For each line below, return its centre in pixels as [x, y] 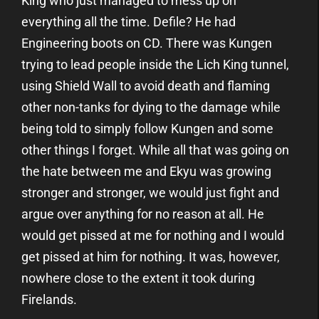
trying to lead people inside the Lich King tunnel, [155, 64]
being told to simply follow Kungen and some [147, 128]
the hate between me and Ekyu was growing [146, 171]
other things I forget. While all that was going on [155, 150]
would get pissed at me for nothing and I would [153, 235]
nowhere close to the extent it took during [138, 278]
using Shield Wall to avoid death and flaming [146, 85]
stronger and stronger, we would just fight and [150, 192]
